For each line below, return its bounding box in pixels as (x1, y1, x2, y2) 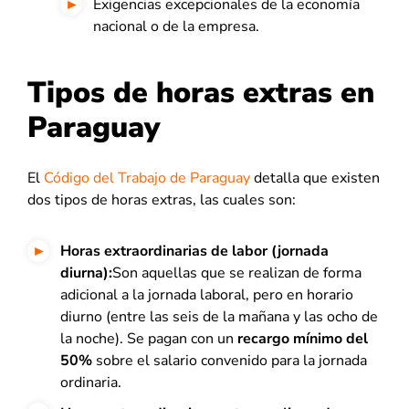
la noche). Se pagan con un (60, 329, 237, 349)
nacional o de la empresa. (93, 16, 259, 37)
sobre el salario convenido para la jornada (92, 351, 367, 371)
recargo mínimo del (237, 329, 368, 349)
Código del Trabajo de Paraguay (44, 168, 250, 188)
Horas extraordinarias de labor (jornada (60, 241, 329, 261)
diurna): (60, 263, 112, 283)
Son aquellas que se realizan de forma (112, 263, 362, 283)
